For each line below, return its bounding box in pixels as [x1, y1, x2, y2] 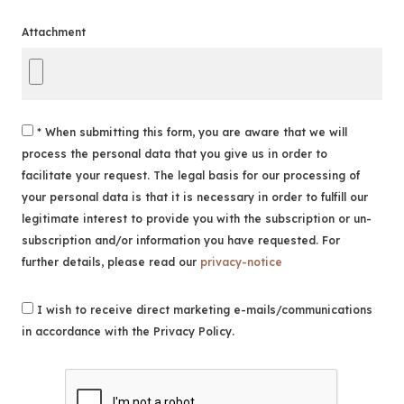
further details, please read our [22, 255, 200, 269]
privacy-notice [200, 255, 282, 269]
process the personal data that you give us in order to [22, 147, 327, 161]
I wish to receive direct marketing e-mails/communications [33, 303, 372, 317]
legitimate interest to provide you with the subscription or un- [22, 212, 372, 225]
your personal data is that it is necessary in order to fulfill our [22, 190, 368, 204]
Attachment [22, 25, 86, 39]
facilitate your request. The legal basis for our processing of [22, 169, 360, 182]
